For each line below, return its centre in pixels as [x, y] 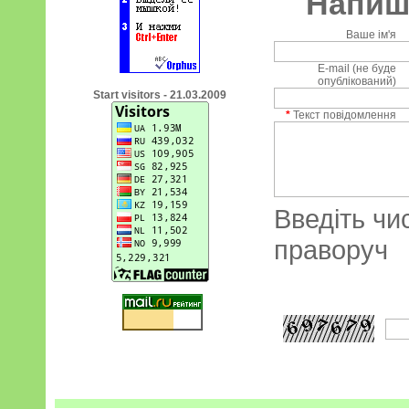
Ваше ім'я [372, 35]
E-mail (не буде [357, 68]
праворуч [331, 250]
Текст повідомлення [344, 115]
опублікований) [357, 81]
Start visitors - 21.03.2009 [160, 95]
